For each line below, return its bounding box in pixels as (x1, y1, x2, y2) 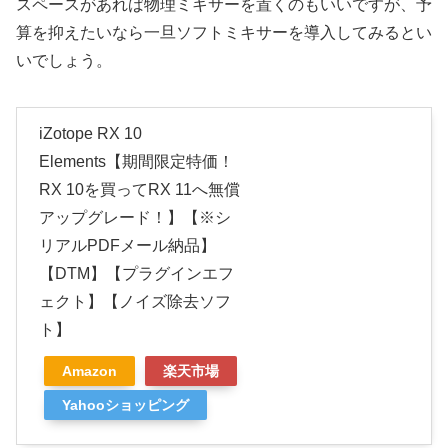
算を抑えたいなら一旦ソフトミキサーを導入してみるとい (16, 24, 432, 42)
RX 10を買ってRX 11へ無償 (39, 181, 240, 199)
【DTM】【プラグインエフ (39, 265, 234, 283)
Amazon (62, 363, 117, 380)
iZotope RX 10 (39, 125, 142, 143)
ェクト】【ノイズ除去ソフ (39, 293, 231, 311)
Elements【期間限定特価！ (39, 153, 234, 171)
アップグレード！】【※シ (39, 209, 231, 227)
